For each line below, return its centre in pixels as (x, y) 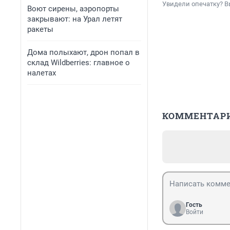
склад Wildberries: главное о (79, 63)
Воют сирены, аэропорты (73, 9)
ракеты (40, 29)
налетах (42, 73)
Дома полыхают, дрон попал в (83, 52)
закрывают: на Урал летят (75, 19)
